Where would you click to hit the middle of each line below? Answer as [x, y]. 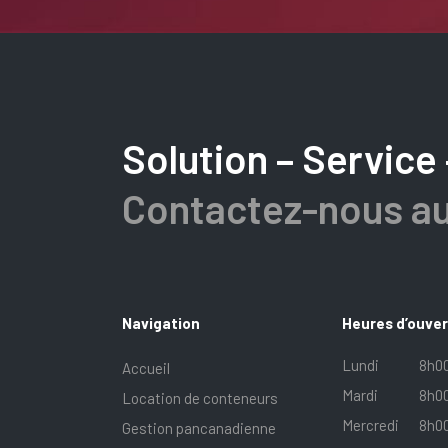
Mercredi [370, 425]
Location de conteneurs [200, 398]
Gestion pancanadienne [199, 428]
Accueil [146, 368]
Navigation [161, 323]
